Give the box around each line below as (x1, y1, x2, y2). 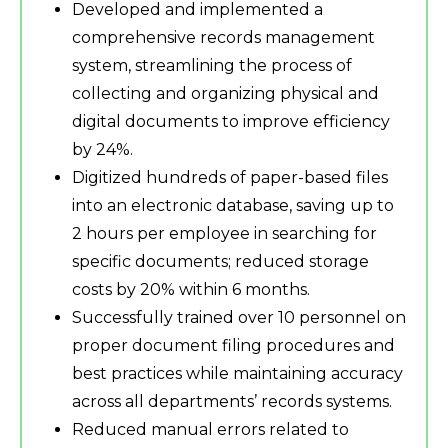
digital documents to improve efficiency (72, 112, 390, 132)
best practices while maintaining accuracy (72, 364, 403, 384)
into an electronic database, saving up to (72, 196, 394, 216)
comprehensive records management (72, 28, 375, 48)
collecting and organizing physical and (72, 84, 379, 104)
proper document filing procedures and (72, 336, 395, 356)
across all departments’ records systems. (72, 392, 392, 412)
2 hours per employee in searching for (72, 224, 377, 244)
